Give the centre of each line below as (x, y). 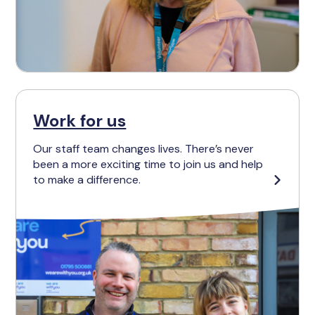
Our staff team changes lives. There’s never (144, 149)
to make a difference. (87, 180)
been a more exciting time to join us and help (148, 165)
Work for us (80, 121)
